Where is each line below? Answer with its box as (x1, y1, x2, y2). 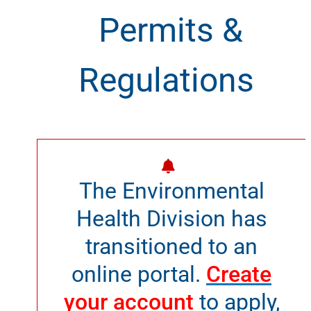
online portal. (72, 260, 206, 287)
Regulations (78, 60, 254, 100)
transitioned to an (85, 233, 258, 260)
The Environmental (78, 177, 264, 204)
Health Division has (76, 205, 267, 232)
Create (206, 260, 271, 287)
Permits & (99, 10, 244, 50)
